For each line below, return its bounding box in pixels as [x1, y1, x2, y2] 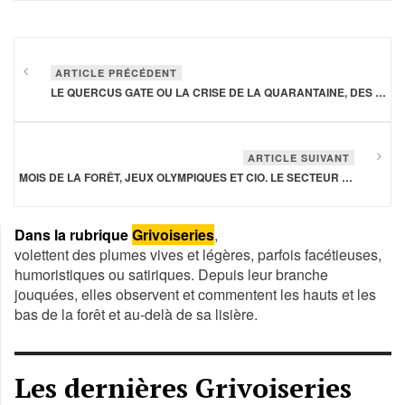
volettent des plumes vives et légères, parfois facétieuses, [14, 244, 381, 266]
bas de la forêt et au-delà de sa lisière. [14, 304, 258, 325]
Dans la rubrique [14, 224, 128, 246]
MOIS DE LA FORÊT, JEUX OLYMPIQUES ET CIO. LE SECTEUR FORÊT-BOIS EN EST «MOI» [342, 169, 353, 186]
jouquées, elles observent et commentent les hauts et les [14, 284, 376, 306]
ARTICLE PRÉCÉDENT [55, 66, 177, 80]
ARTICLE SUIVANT [248, 151, 350, 165]
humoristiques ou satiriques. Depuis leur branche [14, 264, 328, 286]
